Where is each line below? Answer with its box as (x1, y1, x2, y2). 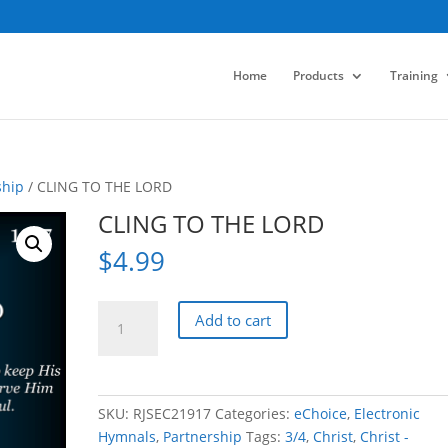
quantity (97, 394, 154, 413)
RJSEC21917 (133, 404, 212, 423)
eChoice (294, 404, 348, 423)
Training (389, 66, 438, 84)
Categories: (215, 404, 295, 423)
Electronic (354, 404, 421, 423)
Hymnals (98, 427, 157, 446)
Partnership (163, 427, 243, 446)
